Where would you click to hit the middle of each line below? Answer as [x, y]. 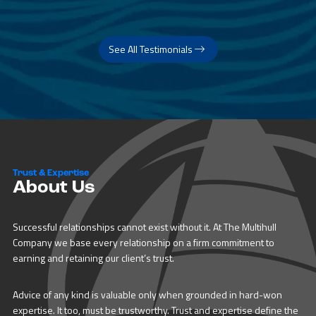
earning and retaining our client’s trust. [93, 258]
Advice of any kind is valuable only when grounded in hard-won [147, 295]
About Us [54, 188]
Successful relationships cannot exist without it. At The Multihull [144, 227]
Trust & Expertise [50, 174]
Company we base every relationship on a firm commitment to [143, 243]
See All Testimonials [151, 49]
